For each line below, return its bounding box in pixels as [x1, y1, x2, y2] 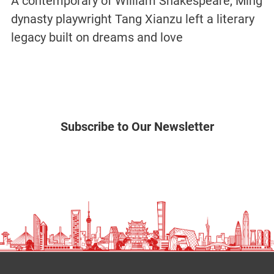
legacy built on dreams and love [10, 29, 183, 45]
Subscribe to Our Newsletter [60, 119, 214, 134]
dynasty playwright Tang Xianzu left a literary [10, 11, 254, 26]
